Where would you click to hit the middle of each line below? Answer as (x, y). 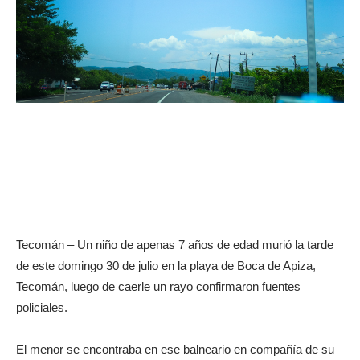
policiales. (42, 307)
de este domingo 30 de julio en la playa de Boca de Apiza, (166, 265)
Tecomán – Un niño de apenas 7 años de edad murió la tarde (175, 244)
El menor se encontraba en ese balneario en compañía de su (175, 349)
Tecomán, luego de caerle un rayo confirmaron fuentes (158, 286)
